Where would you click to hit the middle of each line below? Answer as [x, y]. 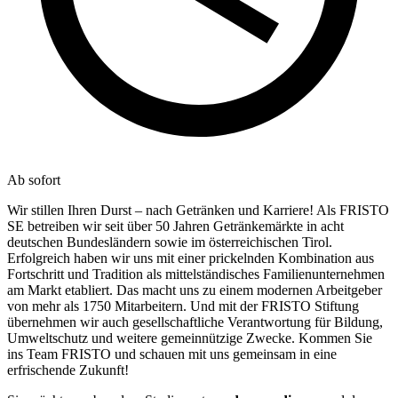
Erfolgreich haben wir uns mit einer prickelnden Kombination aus [191, 258]
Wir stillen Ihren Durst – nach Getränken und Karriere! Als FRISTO [198, 210]
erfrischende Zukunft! [68, 370]
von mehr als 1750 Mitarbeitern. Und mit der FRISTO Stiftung [183, 306]
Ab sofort [34, 179]
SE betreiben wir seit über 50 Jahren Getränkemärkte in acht [175, 226]
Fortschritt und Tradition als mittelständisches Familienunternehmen [196, 274]
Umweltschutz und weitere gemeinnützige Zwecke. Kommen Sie [190, 338]
